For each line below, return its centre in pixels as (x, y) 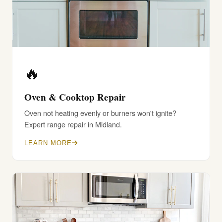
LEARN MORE (48, 143)
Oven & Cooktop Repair (75, 97)
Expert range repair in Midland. (73, 124)
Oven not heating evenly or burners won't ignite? (100, 113)
